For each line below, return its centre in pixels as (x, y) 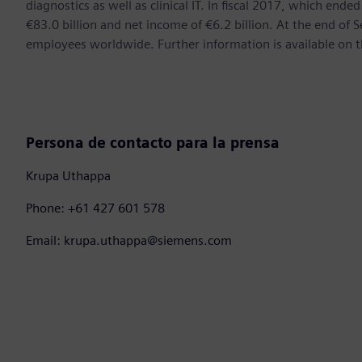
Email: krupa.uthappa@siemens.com (129, 241)
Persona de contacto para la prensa (153, 143)
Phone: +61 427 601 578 (95, 208)
